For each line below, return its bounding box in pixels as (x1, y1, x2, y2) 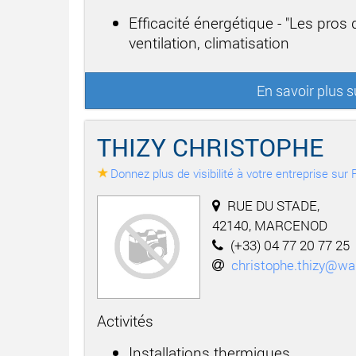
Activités (97, 310, 153, 331)
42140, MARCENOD (212, 215, 327, 234)
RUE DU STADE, (227, 195, 319, 215)
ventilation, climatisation (129, 32, 289, 52)
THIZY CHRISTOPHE (97, 130, 323, 163)
